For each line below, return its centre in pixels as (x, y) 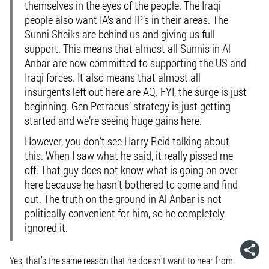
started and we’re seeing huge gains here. (113, 120)
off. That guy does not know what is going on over (131, 170)
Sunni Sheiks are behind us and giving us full (120, 34)
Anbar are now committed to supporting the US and (135, 63)
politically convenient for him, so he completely (125, 213)
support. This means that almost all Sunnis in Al (128, 48)
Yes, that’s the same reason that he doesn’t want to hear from (121, 260)
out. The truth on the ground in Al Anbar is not (123, 198)
